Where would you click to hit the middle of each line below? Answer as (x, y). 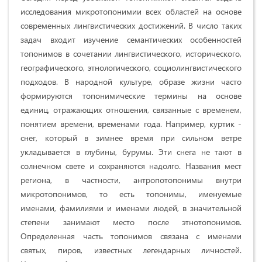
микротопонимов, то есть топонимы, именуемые (131, 194)
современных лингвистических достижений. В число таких (131, 25)
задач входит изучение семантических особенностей (131, 39)
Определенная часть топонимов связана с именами (131, 236)
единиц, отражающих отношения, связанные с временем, (131, 109)
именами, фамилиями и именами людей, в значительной (131, 208)
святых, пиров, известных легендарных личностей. (131, 250)
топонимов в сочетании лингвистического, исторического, (131, 53)
